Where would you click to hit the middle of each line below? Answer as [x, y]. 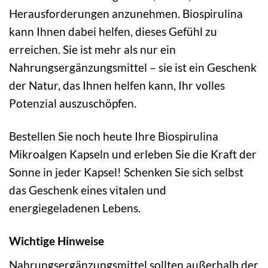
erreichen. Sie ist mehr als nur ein [92, 50]
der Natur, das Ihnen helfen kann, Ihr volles [117, 86]
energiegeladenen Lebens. [75, 208]
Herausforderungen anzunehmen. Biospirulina [126, 14]
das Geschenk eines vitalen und [88, 190]
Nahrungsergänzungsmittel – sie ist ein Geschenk [133, 68]
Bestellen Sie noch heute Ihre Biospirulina [114, 136]
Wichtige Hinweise [57, 241]
